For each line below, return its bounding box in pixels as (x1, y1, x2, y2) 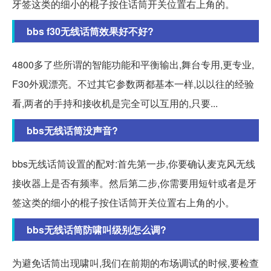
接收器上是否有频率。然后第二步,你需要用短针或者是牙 (12, 176, 256, 191)
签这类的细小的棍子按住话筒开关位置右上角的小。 (12, 195, 235, 210)
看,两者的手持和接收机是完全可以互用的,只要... (12, 96, 218, 111)
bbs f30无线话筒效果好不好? (27, 24, 154, 39)
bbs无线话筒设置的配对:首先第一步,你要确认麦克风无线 (12, 157, 255, 171)
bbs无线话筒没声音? (27, 123, 118, 138)
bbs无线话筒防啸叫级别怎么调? (27, 223, 166, 237)
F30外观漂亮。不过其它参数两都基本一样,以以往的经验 (12, 77, 254, 91)
